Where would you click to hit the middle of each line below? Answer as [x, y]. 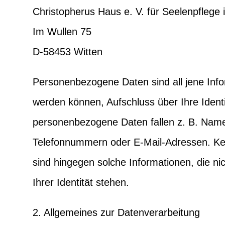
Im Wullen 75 [62, 31]
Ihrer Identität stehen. [81, 182]
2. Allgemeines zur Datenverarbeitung [116, 212]
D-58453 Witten [67, 51]
